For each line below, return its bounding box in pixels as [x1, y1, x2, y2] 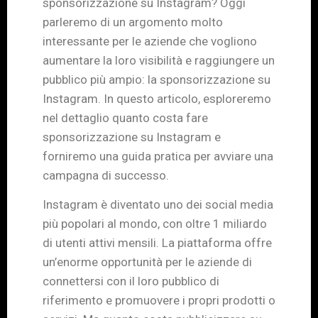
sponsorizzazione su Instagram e [43, 129, 221, 144]
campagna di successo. [43, 168, 169, 182]
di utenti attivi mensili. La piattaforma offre [43, 236, 272, 251]
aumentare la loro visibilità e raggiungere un [43, 53, 275, 67]
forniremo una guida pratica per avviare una [43, 148, 273, 163]
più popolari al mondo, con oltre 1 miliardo [43, 216, 267, 231]
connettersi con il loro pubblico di [43, 274, 219, 289]
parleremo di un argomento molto [43, 14, 223, 29]
